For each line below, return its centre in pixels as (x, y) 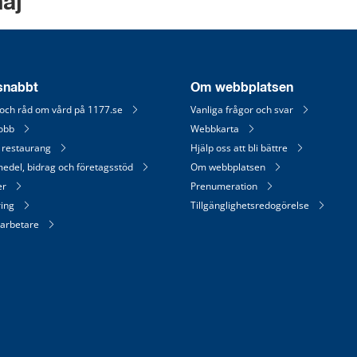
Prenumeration (224, 186)
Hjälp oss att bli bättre (239, 147)
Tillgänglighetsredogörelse (250, 205)
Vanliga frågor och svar (242, 109)
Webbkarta (215, 128)
